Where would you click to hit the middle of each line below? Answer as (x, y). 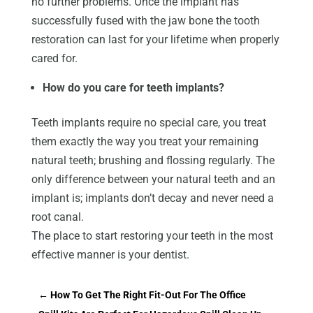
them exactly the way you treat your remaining (145, 142)
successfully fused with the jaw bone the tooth (145, 21)
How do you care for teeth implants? (133, 88)
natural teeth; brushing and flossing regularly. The (153, 161)
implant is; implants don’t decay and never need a (152, 198)
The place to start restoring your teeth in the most (152, 236)
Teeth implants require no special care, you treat (148, 123)
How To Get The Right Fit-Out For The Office (148, 295)
